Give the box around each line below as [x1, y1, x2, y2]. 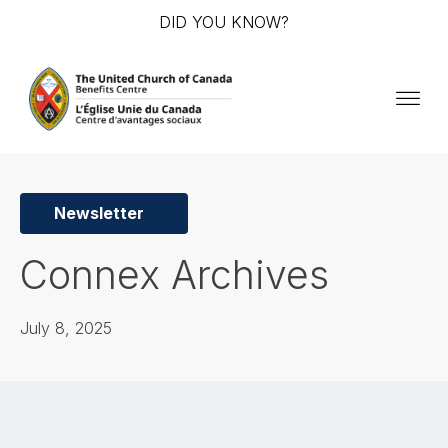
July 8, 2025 [20, 318, 112, 339]
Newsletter [54, 203, 144, 224]
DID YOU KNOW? [159, 12, 289, 32]
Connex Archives [20, 251, 329, 299]
